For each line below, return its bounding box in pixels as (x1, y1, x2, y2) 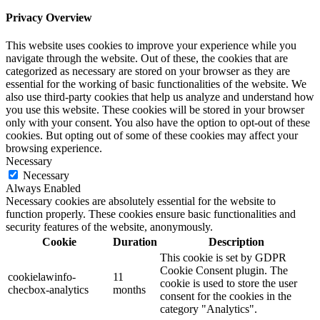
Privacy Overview (6, 11, 92, 24)
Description (208, 236, 264, 249)
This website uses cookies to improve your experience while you (6, 39, 296, 52)
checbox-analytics (8, 284, 89, 296)
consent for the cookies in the (160, 290, 291, 303)
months (113, 284, 146, 296)
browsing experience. (6, 142, 102, 155)
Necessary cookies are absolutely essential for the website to (6, 195, 276, 208)
